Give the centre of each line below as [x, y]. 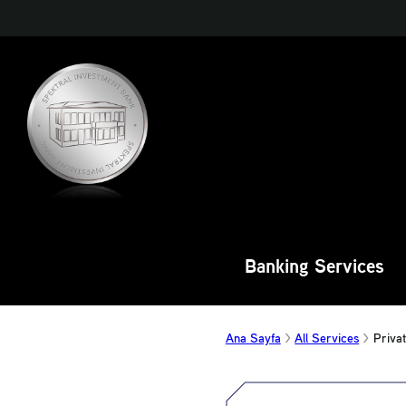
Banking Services [314, 267]
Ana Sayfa [253, 339]
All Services [327, 339]
